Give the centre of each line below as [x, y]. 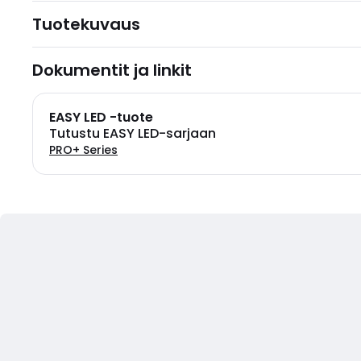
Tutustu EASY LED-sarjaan [133, 133]
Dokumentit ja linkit [112, 70]
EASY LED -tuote [101, 117]
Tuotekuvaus [86, 24]
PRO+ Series [83, 150]
